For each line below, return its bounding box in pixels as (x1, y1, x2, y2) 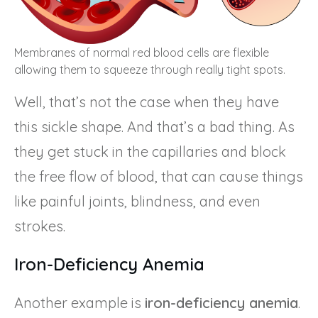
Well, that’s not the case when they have (14, 93, 279, 111)
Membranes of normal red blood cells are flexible (14, 45, 269, 60)
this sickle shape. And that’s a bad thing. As (14, 118, 295, 136)
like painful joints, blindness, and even (14, 192, 261, 211)
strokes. (14, 217, 65, 236)
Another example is (14, 294, 145, 312)
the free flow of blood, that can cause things (14, 168, 303, 186)
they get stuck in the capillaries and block (14, 143, 286, 161)
